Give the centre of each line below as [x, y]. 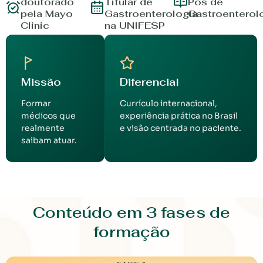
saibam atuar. [49, 141]
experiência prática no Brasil [178, 116]
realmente [43, 128]
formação [131, 232]
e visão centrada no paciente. [180, 128]
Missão [41, 82]
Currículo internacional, [168, 104]
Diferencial [149, 82]
